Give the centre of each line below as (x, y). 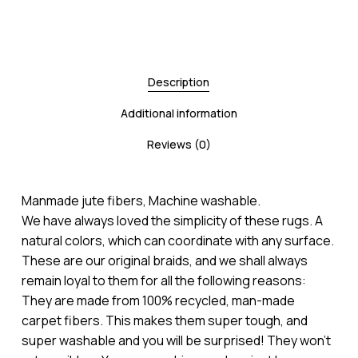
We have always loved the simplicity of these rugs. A (172, 220)
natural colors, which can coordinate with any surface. (177, 240)
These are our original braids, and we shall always (164, 260)
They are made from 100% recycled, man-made (158, 300)
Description (179, 82)
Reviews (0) (179, 144)
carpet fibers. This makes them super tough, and (164, 320)
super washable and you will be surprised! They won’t (176, 340)
